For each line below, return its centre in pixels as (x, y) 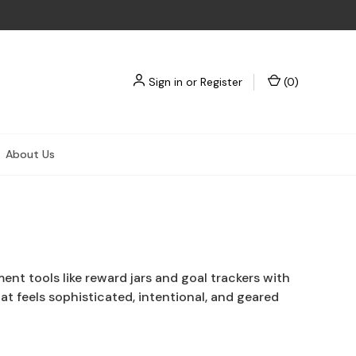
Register (221, 81)
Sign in (166, 81)
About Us (30, 154)
